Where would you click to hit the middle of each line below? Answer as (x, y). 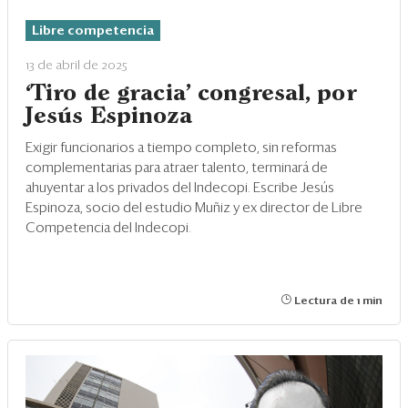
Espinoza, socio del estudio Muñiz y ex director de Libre (194, 209)
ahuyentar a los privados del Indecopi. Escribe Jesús (180, 189)
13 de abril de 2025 (76, 66)
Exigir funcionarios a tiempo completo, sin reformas (181, 148)
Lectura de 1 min (337, 302)
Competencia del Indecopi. (108, 229)
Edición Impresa (102, 126)
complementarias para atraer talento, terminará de (177, 168)
